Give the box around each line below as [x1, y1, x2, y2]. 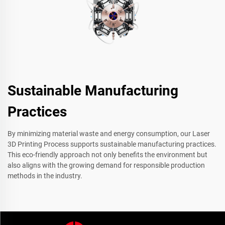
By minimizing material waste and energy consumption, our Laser [8, 130, 210, 138]
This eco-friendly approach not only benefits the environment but [8, 151, 207, 159]
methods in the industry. [8, 172, 82, 180]
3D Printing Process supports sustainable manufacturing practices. [8, 140, 216, 149]
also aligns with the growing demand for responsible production [8, 161, 205, 170]
